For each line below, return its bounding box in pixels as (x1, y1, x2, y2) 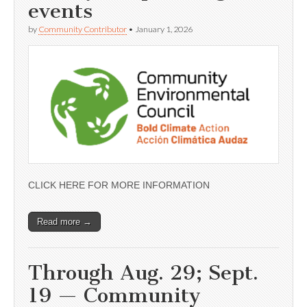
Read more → (37, 217, 92, 228)
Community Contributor (38, 23, 127, 34)
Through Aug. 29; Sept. (28, 260, 258, 286)
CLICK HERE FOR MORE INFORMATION (28, 180, 210, 191)
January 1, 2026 (135, 23, 193, 34)
